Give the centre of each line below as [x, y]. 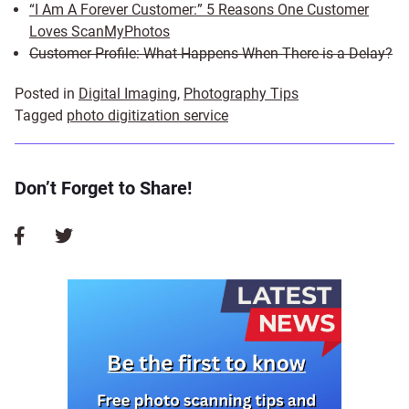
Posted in [47, 93]
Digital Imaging [128, 93]
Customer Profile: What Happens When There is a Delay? [211, 53]
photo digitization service [147, 115]
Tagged [41, 115]
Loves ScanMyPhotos [100, 31]
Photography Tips [241, 93]
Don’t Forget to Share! [103, 188]
